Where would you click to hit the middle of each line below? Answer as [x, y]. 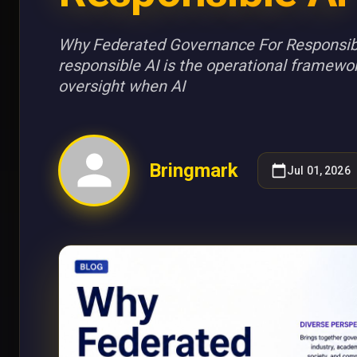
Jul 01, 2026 [319, 170]
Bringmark [194, 170]
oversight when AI [122, 86]
